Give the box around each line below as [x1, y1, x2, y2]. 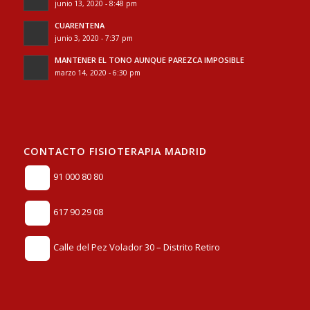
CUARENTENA [54, 19, 104, 30]
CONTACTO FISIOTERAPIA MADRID [23, 144, 207, 158]
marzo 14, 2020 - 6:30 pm [54, 67, 140, 77]
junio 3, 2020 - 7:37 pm [54, 33, 133, 43]
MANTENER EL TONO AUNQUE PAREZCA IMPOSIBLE [54, 54, 244, 65]
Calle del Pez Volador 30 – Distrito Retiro [51, 241, 220, 254]
